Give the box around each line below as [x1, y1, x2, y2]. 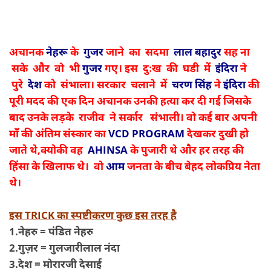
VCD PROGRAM [108, 125, 184, 140]
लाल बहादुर [174, 44, 221, 59]
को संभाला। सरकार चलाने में [42, 76, 172, 91]
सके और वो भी [9, 60, 82, 75]
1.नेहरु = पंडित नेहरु [9, 223, 93, 238]
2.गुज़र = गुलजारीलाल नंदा [9, 240, 122, 255]
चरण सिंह [172, 76, 212, 91]
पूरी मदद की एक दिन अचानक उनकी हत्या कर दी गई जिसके [9, 93, 251, 108]
